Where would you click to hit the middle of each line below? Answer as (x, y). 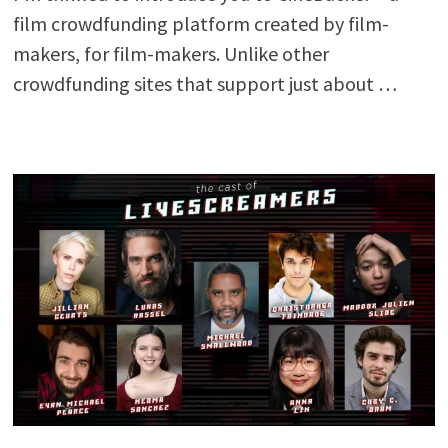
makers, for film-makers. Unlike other (170, 54)
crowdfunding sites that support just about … (204, 84)
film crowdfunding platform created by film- (200, 24)
